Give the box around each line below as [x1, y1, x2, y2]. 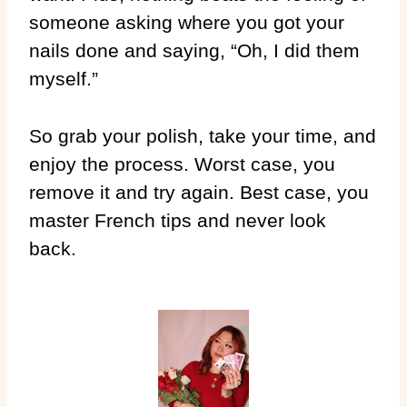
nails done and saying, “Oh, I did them [29, 39, 360, 61]
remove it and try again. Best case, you [29, 181, 369, 203]
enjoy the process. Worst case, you [29, 153, 335, 174]
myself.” [29, 67, 98, 89]
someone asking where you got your [29, 11, 344, 33]
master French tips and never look [29, 209, 326, 231]
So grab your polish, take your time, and [29, 124, 376, 146]
